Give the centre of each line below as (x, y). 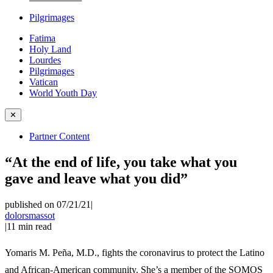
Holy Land (50, 49)
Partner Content (59, 136)
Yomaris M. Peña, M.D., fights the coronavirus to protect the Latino (135, 252)
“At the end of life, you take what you (121, 162)
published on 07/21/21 (48, 204)
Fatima (42, 38)
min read (35, 226)
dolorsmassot (30, 215)
